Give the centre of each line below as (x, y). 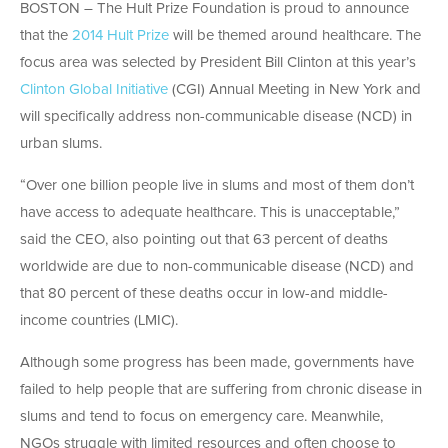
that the (46, 36)
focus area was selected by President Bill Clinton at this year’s (218, 63)
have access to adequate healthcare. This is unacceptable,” (210, 213)
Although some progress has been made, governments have (217, 363)
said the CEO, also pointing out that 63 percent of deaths (204, 240)
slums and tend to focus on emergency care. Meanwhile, (201, 417)
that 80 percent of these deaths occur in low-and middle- (204, 294)
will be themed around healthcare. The (295, 36)
